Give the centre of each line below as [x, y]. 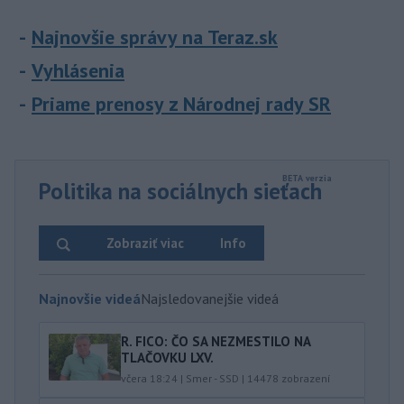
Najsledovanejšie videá [210, 299]
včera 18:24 [149, 379]
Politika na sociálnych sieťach [180, 192]
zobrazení [305, 379]
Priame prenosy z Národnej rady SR [181, 104]
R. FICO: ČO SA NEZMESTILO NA [216, 342]
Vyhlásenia [78, 71]
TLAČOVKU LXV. [167, 358]
